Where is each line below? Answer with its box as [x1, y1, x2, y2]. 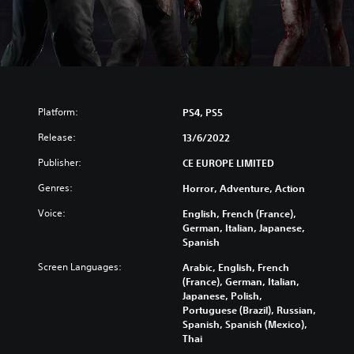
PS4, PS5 [183, 105, 223, 119]
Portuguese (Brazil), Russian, [183, 303, 316, 316]
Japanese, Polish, [183, 288, 262, 302]
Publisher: [38, 155, 81, 169]
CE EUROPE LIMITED [183, 156, 274, 169]
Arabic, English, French [183, 260, 289, 273]
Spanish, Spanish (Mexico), [183, 317, 307, 330]
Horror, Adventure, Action [183, 181, 305, 194]
